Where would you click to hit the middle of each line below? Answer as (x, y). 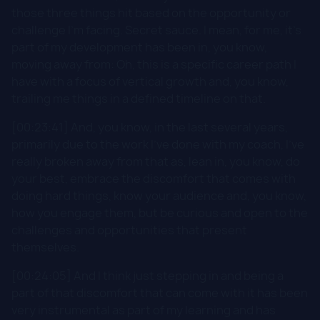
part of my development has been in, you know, (139, 47)
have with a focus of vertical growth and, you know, (150, 81)
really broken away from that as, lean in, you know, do (156, 161)
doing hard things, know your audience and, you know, (159, 195)
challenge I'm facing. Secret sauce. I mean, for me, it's (156, 30)
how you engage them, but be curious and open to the (160, 212)
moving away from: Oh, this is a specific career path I (154, 64)
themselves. (45, 247)
